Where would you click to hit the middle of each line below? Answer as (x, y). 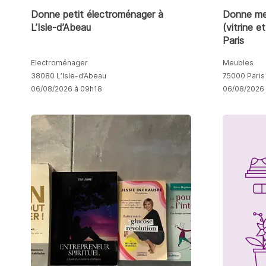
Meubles (238, 62)
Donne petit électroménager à (97, 14)
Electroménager (59, 62)
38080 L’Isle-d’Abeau (69, 75)
